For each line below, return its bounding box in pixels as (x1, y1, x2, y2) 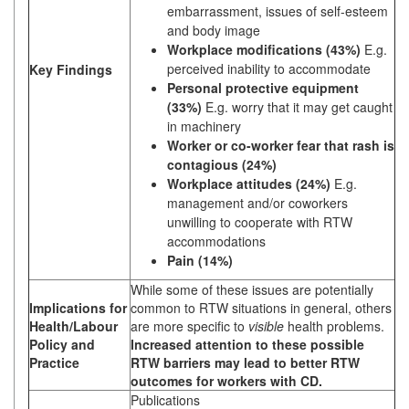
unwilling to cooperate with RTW (167, 213, 352, 232)
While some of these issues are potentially (131, 280, 373, 299)
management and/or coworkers (167, 194, 348, 213)
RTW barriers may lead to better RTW (131, 353, 360, 372)
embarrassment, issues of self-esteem (167, 2, 388, 21)
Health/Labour (29, 317, 118, 336)
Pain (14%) (167, 251, 233, 270)
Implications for (29, 299, 127, 318)
